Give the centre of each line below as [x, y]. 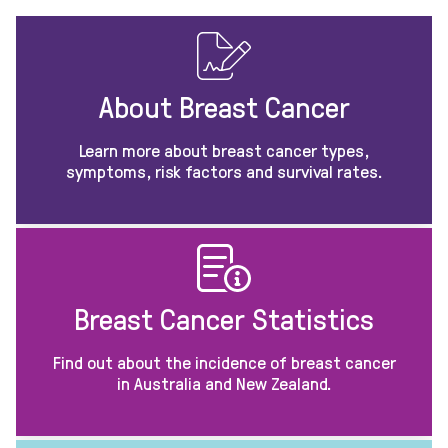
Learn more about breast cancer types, [224, 149]
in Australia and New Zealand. [224, 382]
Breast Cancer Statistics [224, 318]
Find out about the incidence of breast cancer [224, 361]
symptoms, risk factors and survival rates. [224, 170]
